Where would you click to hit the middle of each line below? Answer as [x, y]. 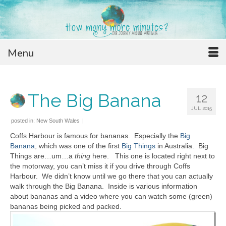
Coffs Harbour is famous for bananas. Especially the [95, 136]
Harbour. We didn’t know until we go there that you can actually [111, 176]
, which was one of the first [78, 146]
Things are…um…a [42, 156]
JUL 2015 [202, 108]
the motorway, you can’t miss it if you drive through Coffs [100, 166]
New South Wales [58, 121]
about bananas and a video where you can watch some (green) [111, 196]
